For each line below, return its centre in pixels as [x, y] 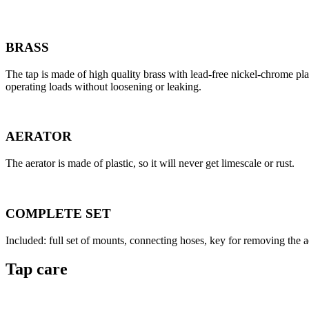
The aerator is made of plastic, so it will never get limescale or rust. [150, 163]
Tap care [37, 269]
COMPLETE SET [58, 213]
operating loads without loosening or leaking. [103, 86]
